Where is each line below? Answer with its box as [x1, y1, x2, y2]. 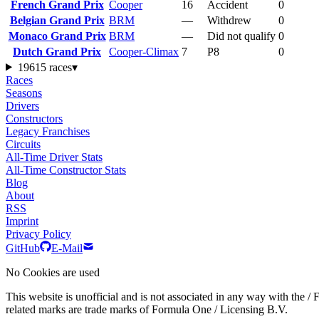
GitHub [6, 241, 40, 254]
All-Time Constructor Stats [6, 163, 126, 176]
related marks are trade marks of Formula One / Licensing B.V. [6, 303, 288, 315]
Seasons [6, 86, 42, 99]
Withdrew [207, 14, 251, 26]
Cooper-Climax [109, 45, 179, 58]
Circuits [6, 137, 41, 150]
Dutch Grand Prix [13, 45, 101, 58]
